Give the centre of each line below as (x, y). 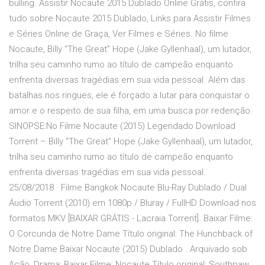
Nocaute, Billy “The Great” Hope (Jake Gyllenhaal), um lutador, (130, 49)
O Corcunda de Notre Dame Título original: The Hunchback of (131, 234)
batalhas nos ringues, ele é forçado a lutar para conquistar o (129, 96)
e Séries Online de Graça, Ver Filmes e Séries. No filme (119, 34)
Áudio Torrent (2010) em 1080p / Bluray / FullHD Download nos (132, 203)
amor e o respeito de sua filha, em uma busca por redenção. (131, 111)
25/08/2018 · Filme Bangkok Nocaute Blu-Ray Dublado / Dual (128, 188)
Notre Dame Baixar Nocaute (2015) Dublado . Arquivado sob (128, 249)
